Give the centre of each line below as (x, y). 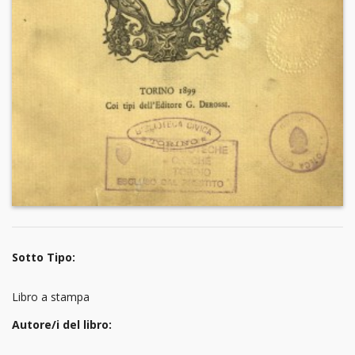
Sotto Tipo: (44, 258)
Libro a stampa (51, 296)
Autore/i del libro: (62, 324)
